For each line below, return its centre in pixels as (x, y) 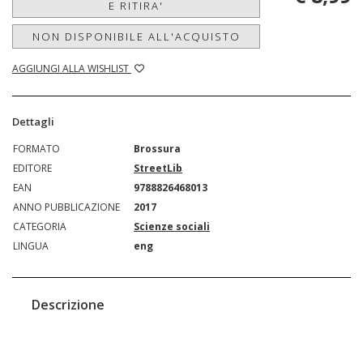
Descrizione (68, 304)
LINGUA (31, 246)
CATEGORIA (40, 226)
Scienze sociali (172, 226)
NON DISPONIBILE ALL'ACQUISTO (136, 36)
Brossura (157, 148)
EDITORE (32, 168)
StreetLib (158, 168)
